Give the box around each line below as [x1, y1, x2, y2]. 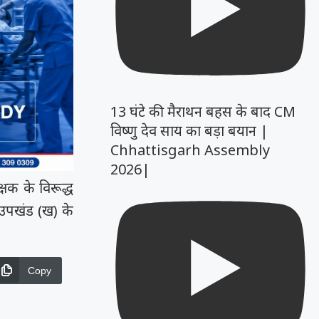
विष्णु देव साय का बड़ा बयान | [110, 121, 269, 141]
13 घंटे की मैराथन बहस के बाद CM [110, 102, 296, 122]
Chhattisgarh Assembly [110, 140, 271, 160]
